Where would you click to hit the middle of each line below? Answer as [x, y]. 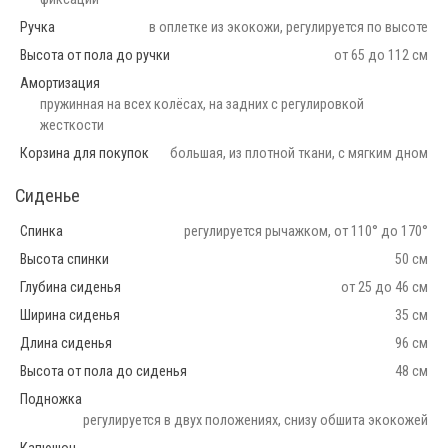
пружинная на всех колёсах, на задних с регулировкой [202, 104]
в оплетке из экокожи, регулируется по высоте [288, 27]
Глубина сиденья [70, 287]
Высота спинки [64, 259]
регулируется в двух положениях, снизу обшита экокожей [255, 420]
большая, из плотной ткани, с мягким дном [299, 153]
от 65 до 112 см [381, 55]
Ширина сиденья [70, 315]
